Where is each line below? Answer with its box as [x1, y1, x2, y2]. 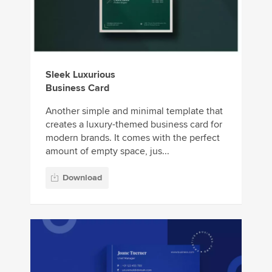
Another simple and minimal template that [46, 105, 223, 118]
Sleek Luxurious [46, 69, 115, 81]
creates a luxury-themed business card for [46, 118, 222, 131]
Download [63, 172, 102, 183]
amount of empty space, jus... [46, 145, 169, 158]
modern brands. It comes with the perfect [46, 132, 220, 144]
